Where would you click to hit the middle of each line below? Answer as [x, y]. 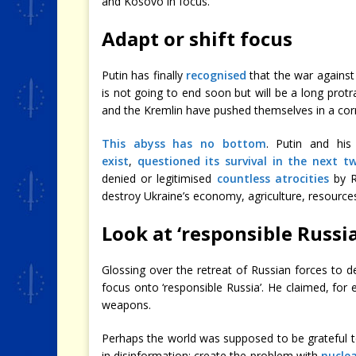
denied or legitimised [159, 178]
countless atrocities [273, 178]
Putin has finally [144, 75]
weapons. [126, 304]
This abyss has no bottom [184, 143]
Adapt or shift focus [197, 38]
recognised [217, 75]
